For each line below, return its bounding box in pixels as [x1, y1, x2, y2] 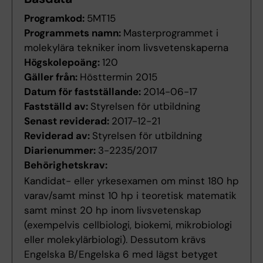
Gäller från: [24, 70, 80, 84]
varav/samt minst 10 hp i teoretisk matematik [24, 189, 237, 203]
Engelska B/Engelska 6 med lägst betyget [24, 248, 218, 261]
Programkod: [24, 12, 87, 25]
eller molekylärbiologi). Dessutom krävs [24, 233, 206, 247]
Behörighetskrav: [24, 159, 107, 172]
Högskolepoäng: [24, 56, 102, 69]
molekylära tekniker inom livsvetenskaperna [24, 41, 228, 55]
